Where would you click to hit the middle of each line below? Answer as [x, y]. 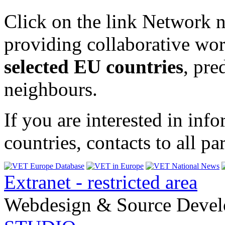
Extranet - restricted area [101, 182]
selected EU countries [94, 66]
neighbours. [51, 89]
